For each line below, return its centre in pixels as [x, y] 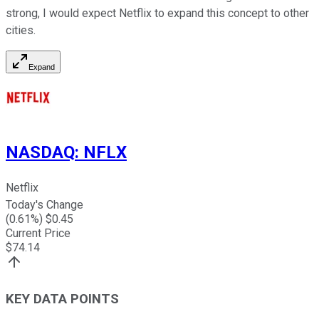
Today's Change [45, 205]
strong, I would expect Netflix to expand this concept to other [157, 14]
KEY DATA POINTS [62, 299]
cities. [21, 31]
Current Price [38, 234]
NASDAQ [40, 153]
